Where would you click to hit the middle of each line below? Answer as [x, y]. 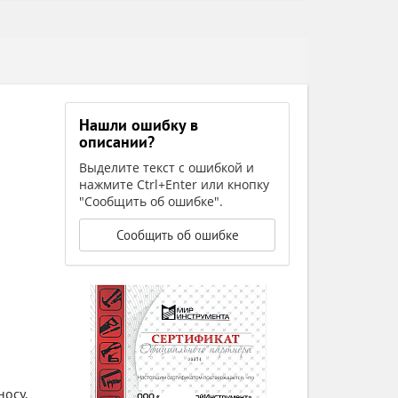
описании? [117, 142]
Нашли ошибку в [139, 125]
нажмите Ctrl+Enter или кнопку [175, 184]
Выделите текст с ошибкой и [167, 167]
